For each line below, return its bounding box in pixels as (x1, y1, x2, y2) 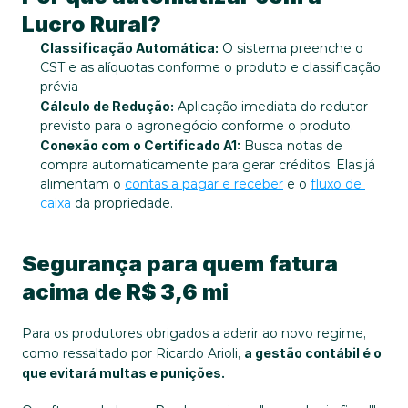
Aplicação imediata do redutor (174, 98, 368, 115)
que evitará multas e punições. (22, 365, 225, 381)
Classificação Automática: (40, 40, 219, 56)
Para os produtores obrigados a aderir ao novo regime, (22, 325, 366, 342)
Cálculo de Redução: (40, 98, 174, 114)
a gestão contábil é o (244, 345, 382, 361)
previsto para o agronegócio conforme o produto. (40, 117, 353, 134)
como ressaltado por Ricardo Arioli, (22, 345, 244, 362)
